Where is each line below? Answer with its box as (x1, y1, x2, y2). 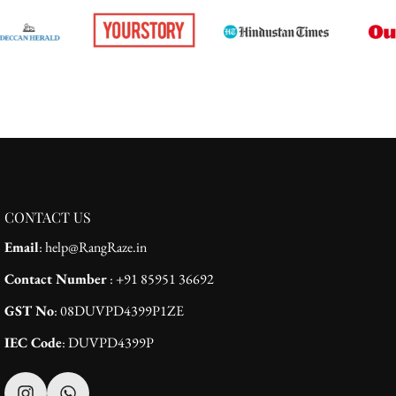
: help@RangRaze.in (39, 237, 147, 256)
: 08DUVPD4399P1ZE (54, 301, 184, 320)
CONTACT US (4, 207, 91, 226)
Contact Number (4, 269, 107, 288)
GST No (4, 301, 54, 320)
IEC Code (4, 332, 62, 352)
